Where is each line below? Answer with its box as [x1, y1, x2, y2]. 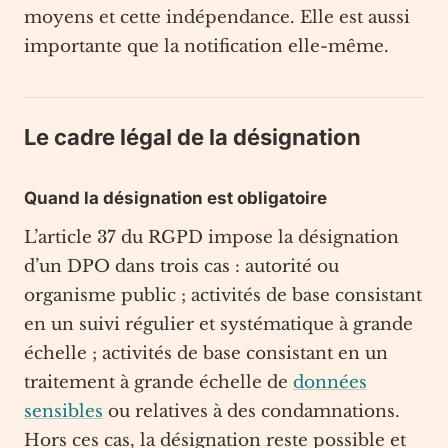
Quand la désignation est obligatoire [24, 188, 327, 208]
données [293, 372, 367, 393]
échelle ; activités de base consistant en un [24, 343, 388, 364]
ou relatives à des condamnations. [103, 401, 400, 422]
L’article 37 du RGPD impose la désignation [24, 227, 399, 248]
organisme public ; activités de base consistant [24, 285, 422, 306]
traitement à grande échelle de [24, 372, 293, 393]
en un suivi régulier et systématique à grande [24, 314, 413, 335]
